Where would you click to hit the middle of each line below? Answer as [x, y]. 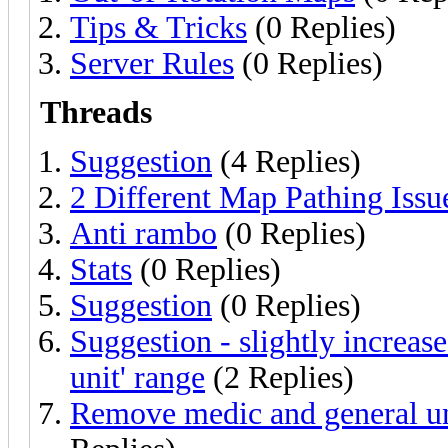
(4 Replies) [286, 161]
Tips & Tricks [158, 27]
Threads [96, 112]
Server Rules [152, 63]
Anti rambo [143, 233]
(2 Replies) [279, 377]
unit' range [137, 377]
